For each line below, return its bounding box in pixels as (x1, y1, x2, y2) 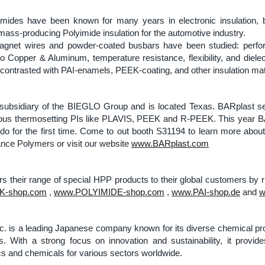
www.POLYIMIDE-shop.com (54, 187, 164, 198)
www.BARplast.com (131, 138, 209, 149)
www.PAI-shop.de (172, 187, 240, 198)
